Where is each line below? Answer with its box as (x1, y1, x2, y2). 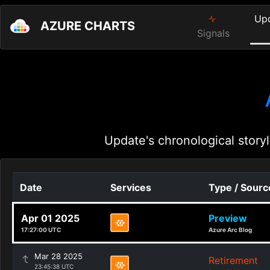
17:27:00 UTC (21, 226, 61, 233)
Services (110, 181, 151, 193)
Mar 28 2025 (34, 251, 83, 261)
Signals (197, 27, 230, 39)
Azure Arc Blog (209, 226, 252, 233)
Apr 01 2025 (21, 212, 80, 224)
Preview (209, 212, 247, 224)
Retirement (209, 254, 258, 266)
